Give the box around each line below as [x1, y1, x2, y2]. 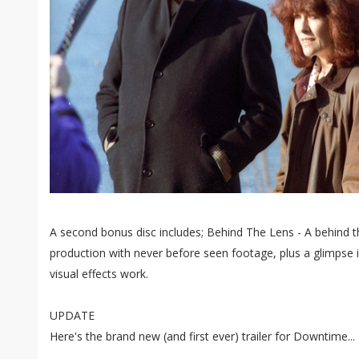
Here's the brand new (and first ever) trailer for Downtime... [50, 329, 355, 344]
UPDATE [50, 308, 95, 323]
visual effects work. [50, 266, 148, 281]
